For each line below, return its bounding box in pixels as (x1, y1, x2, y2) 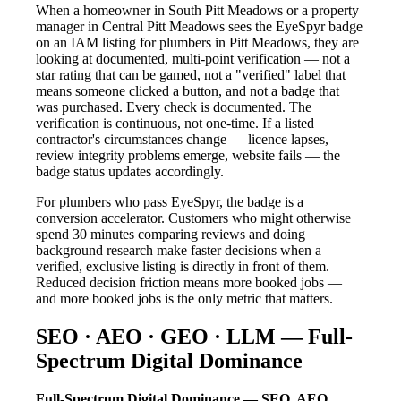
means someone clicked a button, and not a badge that (36, 83, 339, 99)
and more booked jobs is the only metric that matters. (36, 291, 333, 307)
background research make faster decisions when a (36, 243, 321, 259)
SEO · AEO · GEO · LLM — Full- (36, 324, 353, 348)
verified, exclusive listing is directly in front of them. (36, 259, 329, 275)
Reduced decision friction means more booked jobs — (36, 275, 342, 291)
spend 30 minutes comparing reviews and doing (36, 226, 305, 243)
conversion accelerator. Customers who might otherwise (36, 210, 351, 226)
